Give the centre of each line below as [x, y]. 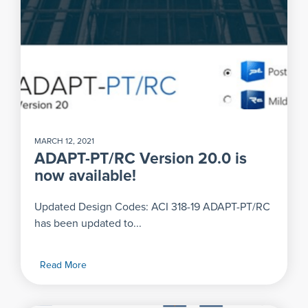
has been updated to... [88, 224]
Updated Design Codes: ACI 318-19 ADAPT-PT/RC [152, 207]
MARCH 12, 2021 [64, 142]
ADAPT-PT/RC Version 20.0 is [141, 159]
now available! [85, 177]
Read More [63, 266]
